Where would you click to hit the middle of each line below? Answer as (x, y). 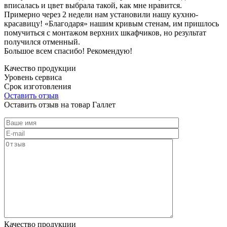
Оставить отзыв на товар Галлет (60, 104)
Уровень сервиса (33, 77)
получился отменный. (42, 42)
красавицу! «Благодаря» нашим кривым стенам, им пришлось (111, 23)
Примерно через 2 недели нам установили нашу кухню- (101, 14)
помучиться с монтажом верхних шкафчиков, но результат (105, 32)
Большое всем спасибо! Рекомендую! (68, 51)
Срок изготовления (37, 86)
